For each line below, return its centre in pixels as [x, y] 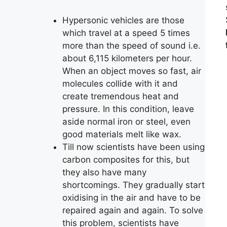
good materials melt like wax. [122, 134]
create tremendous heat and [121, 96]
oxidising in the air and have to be [131, 198]
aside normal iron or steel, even [126, 122]
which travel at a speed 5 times [126, 33]
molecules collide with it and [120, 84]
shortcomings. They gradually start [134, 185]
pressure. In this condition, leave [128, 109]
